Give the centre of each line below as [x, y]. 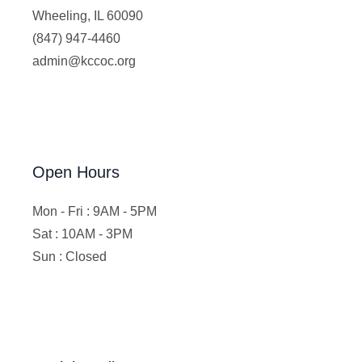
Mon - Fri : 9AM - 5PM [95, 211]
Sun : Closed [70, 256]
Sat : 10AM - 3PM [83, 234]
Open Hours [76, 172]
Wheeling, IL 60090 [88, 15]
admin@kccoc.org [84, 61]
